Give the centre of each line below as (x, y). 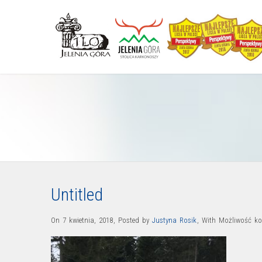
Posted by (135, 220)
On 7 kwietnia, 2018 (82, 220)
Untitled (77, 194)
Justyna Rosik (174, 220)
